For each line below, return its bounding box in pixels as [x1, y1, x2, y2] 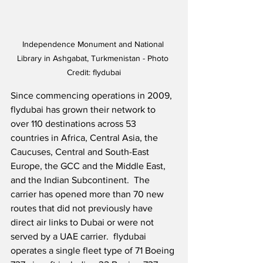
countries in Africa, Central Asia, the [11, 132, 160, 143]
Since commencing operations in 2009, [11, 90, 174, 100]
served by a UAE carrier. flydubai [11, 231, 149, 241]
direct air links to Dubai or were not [11, 217, 156, 227]
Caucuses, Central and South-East [11, 146, 151, 157]
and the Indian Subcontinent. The [11, 174, 152, 185]
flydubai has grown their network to [11, 104, 158, 114]
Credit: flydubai [67, 67, 121, 77]
